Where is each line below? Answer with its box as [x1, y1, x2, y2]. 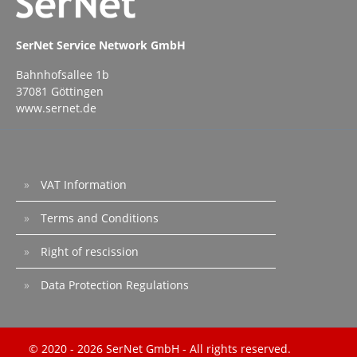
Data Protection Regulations [37, 277, 189, 293]
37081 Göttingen [16, 84, 104, 100]
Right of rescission [37, 244, 139, 260]
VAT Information [37, 177, 127, 193]
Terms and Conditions [37, 210, 159, 226]
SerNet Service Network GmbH [16, 37, 186, 53]
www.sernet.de [16, 100, 96, 116]
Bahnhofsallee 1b [16, 67, 109, 83]
